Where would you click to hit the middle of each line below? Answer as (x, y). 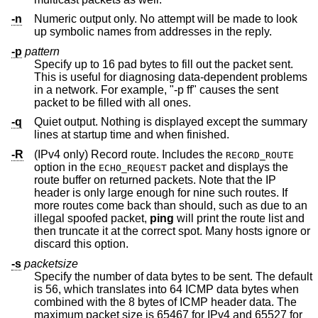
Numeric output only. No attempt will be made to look (166, 19)
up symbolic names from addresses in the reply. (203, 32)
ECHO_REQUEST (133, 168)
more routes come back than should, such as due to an (171, 206)
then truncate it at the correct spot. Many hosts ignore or (172, 231)
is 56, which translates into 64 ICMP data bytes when (65, 289)
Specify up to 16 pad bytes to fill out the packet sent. (164, 64)
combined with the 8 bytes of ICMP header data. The (122, 302)
